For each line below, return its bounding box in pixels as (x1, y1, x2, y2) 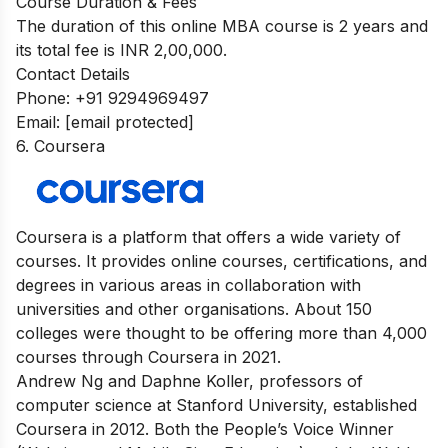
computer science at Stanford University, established (16, 394, 417, 415)
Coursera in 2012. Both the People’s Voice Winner (16, 418, 394, 439)
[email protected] (65, 111, 194, 132)
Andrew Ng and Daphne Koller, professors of (16, 370, 363, 391)
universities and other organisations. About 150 (16, 298, 372, 319)
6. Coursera (16, 135, 105, 156)
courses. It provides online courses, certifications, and (16, 250, 427, 271)
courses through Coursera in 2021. (16, 346, 281, 367)
